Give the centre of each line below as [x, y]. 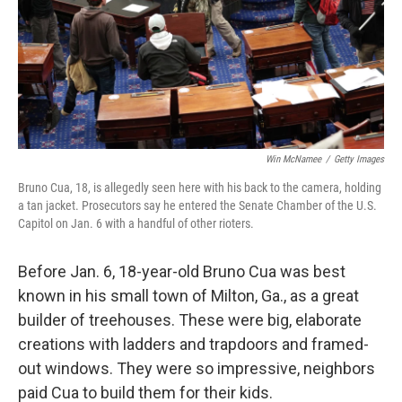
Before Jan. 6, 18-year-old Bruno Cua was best [182, 271]
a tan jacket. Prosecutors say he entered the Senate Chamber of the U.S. [197, 205]
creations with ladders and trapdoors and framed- [193, 344]
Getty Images [359, 159]
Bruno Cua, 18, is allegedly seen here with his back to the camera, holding [200, 188]
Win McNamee [293, 159]
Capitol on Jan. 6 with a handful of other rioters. [136, 223]
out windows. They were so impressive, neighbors [197, 368]
